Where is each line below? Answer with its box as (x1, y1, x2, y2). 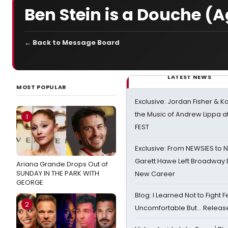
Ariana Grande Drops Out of (16, 159, 108, 169)
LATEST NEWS (167, 73, 212, 81)
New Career (135, 169, 175, 179)
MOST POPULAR (16, 83, 67, 91)
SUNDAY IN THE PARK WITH (16, 168, 99, 178)
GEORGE (16, 178, 43, 187)
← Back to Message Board (24, 38, 120, 47)
